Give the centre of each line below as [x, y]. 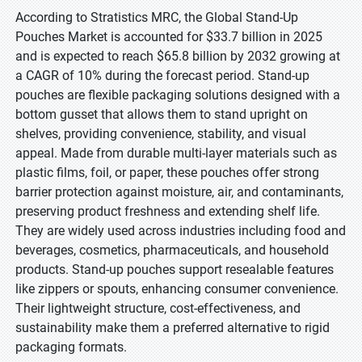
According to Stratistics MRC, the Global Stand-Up [157, 17]
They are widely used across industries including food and [181, 231]
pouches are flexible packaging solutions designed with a [178, 95]
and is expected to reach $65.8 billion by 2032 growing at [178, 56]
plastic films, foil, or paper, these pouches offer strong [167, 173]
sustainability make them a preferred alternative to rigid [173, 328]
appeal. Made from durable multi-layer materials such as [176, 153]
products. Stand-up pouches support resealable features [175, 269]
